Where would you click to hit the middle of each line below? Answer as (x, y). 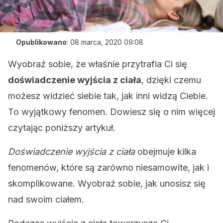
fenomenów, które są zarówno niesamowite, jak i (109, 167)
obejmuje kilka (166, 152)
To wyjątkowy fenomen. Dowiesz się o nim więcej (111, 112)
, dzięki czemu (171, 80)
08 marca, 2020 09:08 (107, 42)
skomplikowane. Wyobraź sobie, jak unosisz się (107, 183)
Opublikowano (41, 42)
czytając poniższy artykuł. (62, 128)
